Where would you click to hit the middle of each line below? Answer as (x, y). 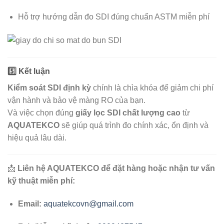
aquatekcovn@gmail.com (88, 204)
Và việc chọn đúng (41, 112)
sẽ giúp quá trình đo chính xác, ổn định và (134, 125)
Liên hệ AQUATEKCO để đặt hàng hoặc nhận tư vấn (116, 168)
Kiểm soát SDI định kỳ (49, 87)
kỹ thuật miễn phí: (41, 181)
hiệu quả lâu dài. (37, 137)
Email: (29, 204)
